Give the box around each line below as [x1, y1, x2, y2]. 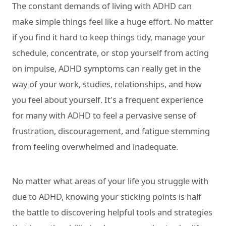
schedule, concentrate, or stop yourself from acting [12, 47, 209, 59]
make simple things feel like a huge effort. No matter [12, 16, 213, 28]
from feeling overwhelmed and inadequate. [12, 141, 178, 153]
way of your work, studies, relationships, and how [12, 78, 202, 90]
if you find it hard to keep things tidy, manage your [12, 31, 205, 43]
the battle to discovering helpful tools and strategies [12, 206, 212, 218]
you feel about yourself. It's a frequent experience [12, 94, 203, 106]
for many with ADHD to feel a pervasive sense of [12, 109, 196, 122]
